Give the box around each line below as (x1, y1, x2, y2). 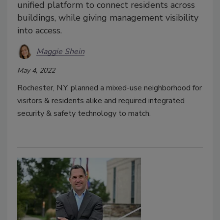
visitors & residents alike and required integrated (17, 95, 185, 107)
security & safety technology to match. (17, 108, 151, 119)
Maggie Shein (36, 46, 84, 57)
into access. (17, 25, 62, 37)
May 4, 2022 (17, 66, 55, 76)
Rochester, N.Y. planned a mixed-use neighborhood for (17, 82, 202, 94)
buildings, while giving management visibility (17, 12, 198, 24)
